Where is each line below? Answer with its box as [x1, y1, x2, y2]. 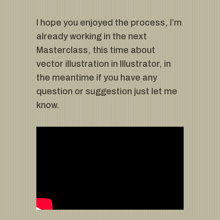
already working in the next [36, 31, 147, 42]
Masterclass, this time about [36, 45, 155, 55]
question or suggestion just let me [36, 86, 177, 97]
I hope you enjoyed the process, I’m [36, 18, 182, 28]
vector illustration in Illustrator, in [36, 59, 171, 69]
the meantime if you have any [36, 73, 157, 83]
